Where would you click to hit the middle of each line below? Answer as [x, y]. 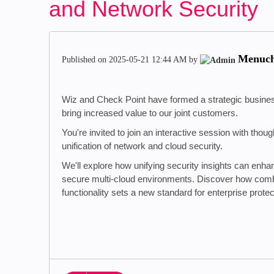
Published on [85, 60]
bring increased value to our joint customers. [150, 113]
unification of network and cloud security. [143, 146]
